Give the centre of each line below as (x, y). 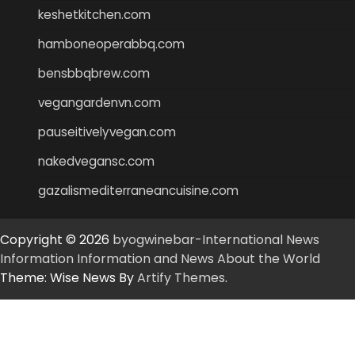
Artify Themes (181, 277)
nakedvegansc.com (96, 161)
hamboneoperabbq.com (111, 44)
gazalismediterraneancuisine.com (138, 190)
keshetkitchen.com (94, 14)
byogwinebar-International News (216, 239)
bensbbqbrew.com (94, 73)
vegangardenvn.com (99, 102)
